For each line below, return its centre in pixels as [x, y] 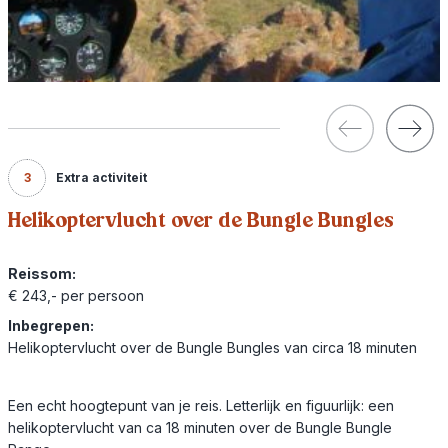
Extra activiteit [101, 177]
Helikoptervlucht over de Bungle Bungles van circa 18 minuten [212, 347]
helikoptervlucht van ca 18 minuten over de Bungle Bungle [200, 427]
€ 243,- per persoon [76, 295]
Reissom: [42, 273]
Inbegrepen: [51, 325]
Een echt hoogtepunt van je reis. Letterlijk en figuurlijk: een [201, 405]
